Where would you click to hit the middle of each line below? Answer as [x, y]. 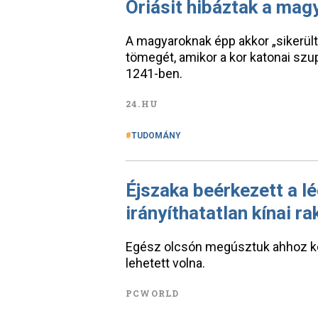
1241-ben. [154, 73]
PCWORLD [153, 293]
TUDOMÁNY [156, 136]
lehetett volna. [165, 263]
